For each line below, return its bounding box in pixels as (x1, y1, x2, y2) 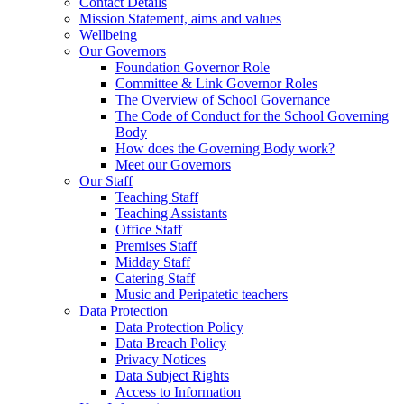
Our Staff (79, 172, 133, 188)
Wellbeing (79, 26, 137, 42)
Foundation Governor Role (115, 59, 270, 75)
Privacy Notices (115, 351, 206, 367)
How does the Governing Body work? (115, 140, 335, 156)
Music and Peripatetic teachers (115, 286, 288, 302)
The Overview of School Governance (115, 91, 330, 107)
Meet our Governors (115, 156, 231, 172)
